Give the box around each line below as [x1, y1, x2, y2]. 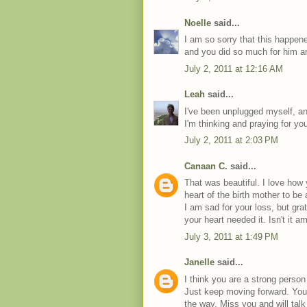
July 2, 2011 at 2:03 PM [184, 135, 278, 145]
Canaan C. [184, 160, 228, 171]
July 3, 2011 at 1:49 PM [184, 231, 278, 242]
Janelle [184, 257, 214, 267]
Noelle [184, 17, 211, 28]
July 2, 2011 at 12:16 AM [184, 63, 283, 74]
